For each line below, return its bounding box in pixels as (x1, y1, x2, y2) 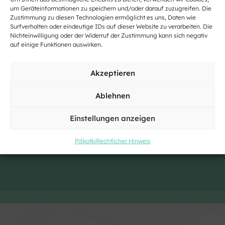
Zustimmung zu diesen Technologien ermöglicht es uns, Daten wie (10, 14, 196, 21)
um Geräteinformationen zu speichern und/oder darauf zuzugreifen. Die (10, 5, 211, 12)
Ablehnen (95, 90, 130, 100)
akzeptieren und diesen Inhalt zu (57, 63, 168, 72)
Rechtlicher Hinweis (95, 137, 151, 145)
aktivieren (95, 74, 130, 84)
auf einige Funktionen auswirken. (10, 41, 102, 48)
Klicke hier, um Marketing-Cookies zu (49, 51, 176, 61)
